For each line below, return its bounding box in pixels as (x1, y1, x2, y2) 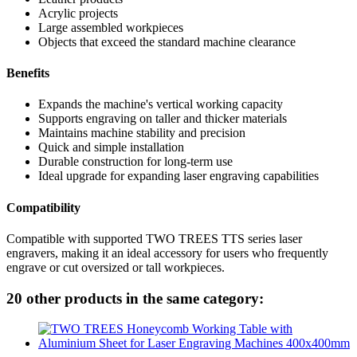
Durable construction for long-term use (38, 155, 233, 169)
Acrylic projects (38, 6, 118, 20)
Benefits (6, 66, 49, 80)
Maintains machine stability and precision (38, 126, 245, 140)
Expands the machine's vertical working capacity (38, 97, 283, 112)
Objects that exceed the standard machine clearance (38, 34, 296, 49)
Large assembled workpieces (38, 20, 183, 34)
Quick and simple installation (38, 140, 184, 155)
